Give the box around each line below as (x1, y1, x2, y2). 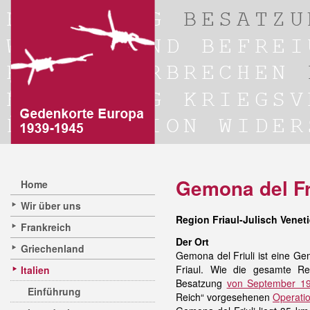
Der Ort (176, 235, 209, 248)
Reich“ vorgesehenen (176, 290, 273, 304)
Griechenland (21, 241, 84, 255)
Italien (21, 263, 50, 277)
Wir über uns (21, 199, 81, 212)
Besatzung (176, 276, 227, 290)
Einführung (28, 284, 81, 298)
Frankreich (21, 220, 71, 234)
